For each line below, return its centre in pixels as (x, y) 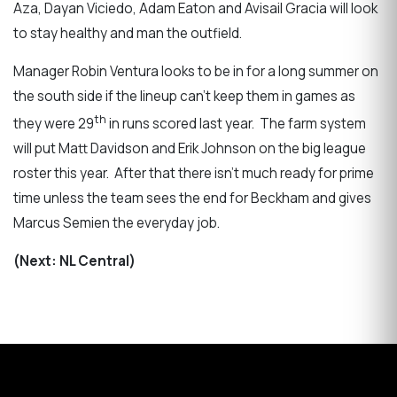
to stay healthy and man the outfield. (129, 33)
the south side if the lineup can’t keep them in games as (184, 97)
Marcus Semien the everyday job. (119, 223)
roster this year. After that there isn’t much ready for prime (194, 174)
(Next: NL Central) (74, 261)
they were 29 (54, 124)
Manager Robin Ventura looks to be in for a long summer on (196, 72)
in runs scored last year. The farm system (236, 124)
